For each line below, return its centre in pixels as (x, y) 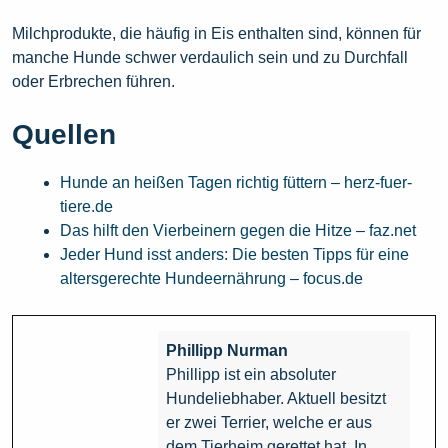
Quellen (64, 135)
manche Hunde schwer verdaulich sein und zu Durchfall (210, 58)
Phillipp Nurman (227, 351)
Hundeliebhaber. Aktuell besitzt (276, 399)
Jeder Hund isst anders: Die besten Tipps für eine (234, 255)
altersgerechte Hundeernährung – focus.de (211, 279)
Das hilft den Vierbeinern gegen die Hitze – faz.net (238, 231)
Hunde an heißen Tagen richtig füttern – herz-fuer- (236, 183)
